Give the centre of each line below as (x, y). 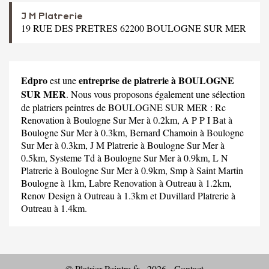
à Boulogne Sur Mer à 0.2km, (123, 119)
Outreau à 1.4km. (54, 208)
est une (63, 80)
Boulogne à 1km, (55, 183)
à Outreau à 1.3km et (117, 195)
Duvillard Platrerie (194, 195)
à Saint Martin (215, 170)
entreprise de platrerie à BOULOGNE (156, 80)
